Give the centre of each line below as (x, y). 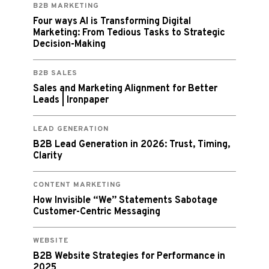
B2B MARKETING (66, 6)
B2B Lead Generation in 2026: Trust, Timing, (131, 145)
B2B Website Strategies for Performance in (129, 256)
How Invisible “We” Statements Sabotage (125, 201)
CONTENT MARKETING (77, 185)
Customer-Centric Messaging (97, 212)
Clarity (48, 156)
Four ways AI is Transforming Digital (112, 22)
